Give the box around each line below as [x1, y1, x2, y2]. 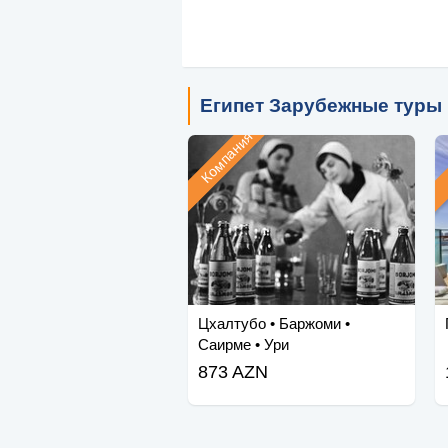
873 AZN [197, 362, 268, 383]
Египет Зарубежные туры [200, 95, 442, 117]
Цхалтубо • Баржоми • [197, 315, 350, 333]
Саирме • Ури [197, 336, 289, 354]
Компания [198, 128, 257, 187]
